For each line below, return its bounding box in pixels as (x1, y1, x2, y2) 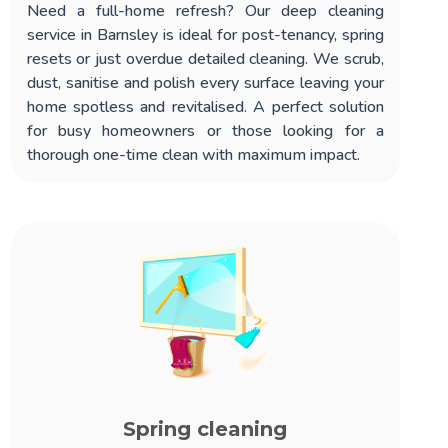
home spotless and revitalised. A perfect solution (26, 95, 384, 118)
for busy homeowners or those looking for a (26, 119, 384, 142)
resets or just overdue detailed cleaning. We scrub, (26, 47, 384, 70)
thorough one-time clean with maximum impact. (26, 143, 360, 166)
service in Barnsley (26, 23, 158, 46)
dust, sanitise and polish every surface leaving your (26, 71, 384, 94)
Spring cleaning (123, 416, 288, 441)
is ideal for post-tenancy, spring (157, 23, 384, 46)
